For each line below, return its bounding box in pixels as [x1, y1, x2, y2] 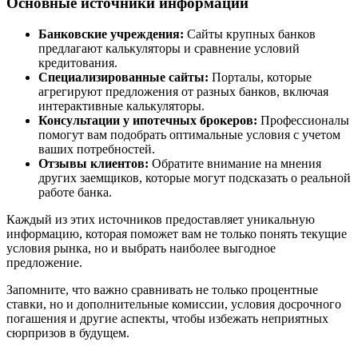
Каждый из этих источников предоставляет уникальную [6, 212, 315, 226]
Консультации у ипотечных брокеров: [38, 113, 257, 127]
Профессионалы [257, 113, 349, 127]
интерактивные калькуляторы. [38, 98, 205, 113]
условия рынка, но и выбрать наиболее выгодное [6, 241, 276, 255]
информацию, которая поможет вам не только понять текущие [6, 226, 347, 241]
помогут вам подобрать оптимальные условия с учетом [38, 127, 340, 141]
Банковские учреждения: [38, 26, 184, 41]
